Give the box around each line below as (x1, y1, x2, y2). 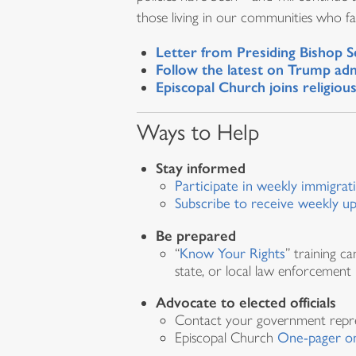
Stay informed (156, 159, 250, 178)
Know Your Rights (180, 244, 285, 262)
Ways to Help (137, 118, 259, 145)
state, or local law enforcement (175, 261, 351, 280)
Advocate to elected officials (156, 292, 336, 311)
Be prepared (156, 226, 240, 245)
